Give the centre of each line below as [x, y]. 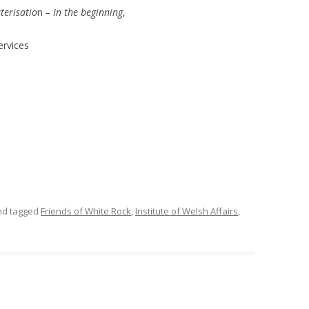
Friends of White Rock [86, 211]
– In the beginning [84, 12]
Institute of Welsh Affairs [187, 211]
